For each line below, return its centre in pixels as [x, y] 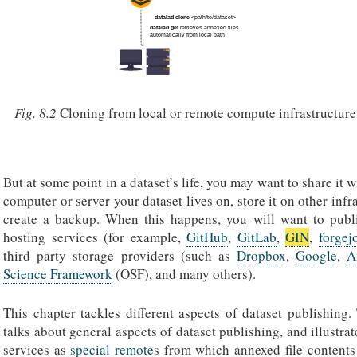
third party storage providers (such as [120, 256]
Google [317, 256]
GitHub [207, 237]
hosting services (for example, [95, 237]
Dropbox [261, 256]
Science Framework [58, 274]
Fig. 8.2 [37, 112]
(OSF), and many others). [184, 274]
